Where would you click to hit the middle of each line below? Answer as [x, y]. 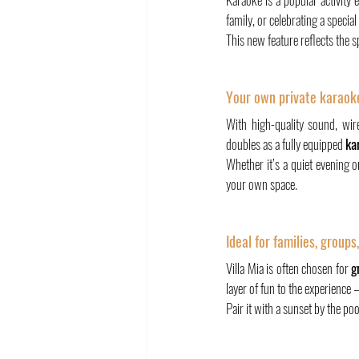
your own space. [262, 184]
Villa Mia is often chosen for [289, 268]
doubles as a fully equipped [286, 144]
